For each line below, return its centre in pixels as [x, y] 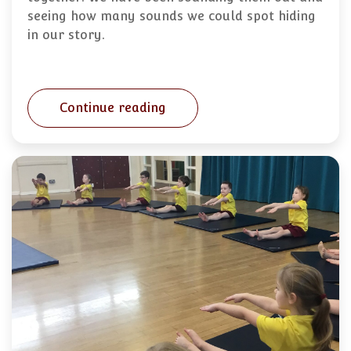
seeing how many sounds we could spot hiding [172, 16]
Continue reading [113, 108]
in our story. [66, 35]
